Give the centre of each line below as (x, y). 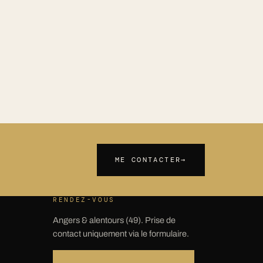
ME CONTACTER (148, 159)
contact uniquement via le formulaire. (121, 234)
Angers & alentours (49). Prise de (114, 220)
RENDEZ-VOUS (84, 200)
